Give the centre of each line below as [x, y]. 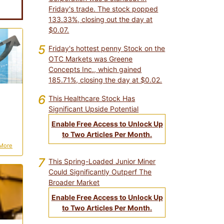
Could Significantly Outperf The [100, 172]
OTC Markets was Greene [91, 59]
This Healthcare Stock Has [92, 98]
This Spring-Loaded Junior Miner [102, 161]
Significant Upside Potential [94, 109]
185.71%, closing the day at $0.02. [105, 80]
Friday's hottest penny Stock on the [107, 48]
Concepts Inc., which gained [95, 69]
